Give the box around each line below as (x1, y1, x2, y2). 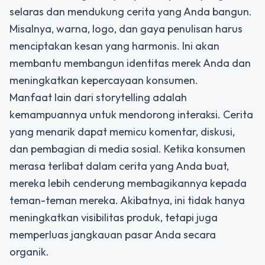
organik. (9, 244, 49, 258)
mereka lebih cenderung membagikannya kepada (9, 176, 247, 190)
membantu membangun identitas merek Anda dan (9, 56, 251, 70)
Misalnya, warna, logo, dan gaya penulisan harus (9, 21, 243, 35)
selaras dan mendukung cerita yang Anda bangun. (9, 4, 252, 18)
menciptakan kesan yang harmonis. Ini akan (9, 38, 219, 53)
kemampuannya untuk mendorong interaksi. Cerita (9, 107, 253, 121)
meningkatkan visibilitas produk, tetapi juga (9, 210, 218, 224)
